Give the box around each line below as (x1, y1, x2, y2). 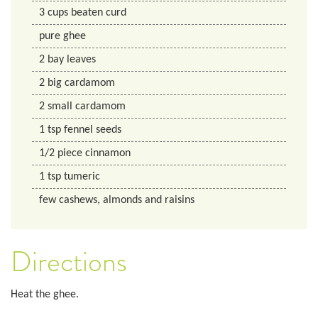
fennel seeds (64, 124, 121, 136)
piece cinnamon (57, 148, 131, 160)
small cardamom (48, 101, 126, 113)
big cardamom (48, 77, 115, 89)
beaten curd (71, 7, 126, 19)
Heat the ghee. (11, 288, 79, 300)
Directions (11, 244, 127, 280)
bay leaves (48, 54, 96, 66)
